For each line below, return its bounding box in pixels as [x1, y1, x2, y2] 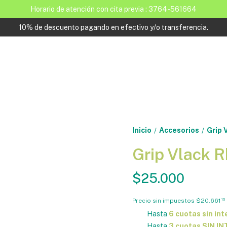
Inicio [132, 126, 152, 134]
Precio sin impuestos [132, 197, 196, 204]
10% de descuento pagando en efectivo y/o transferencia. [19, 23, 208, 31]
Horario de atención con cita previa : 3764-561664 [30, 5, 197, 13]
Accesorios [159, 126, 199, 134]
